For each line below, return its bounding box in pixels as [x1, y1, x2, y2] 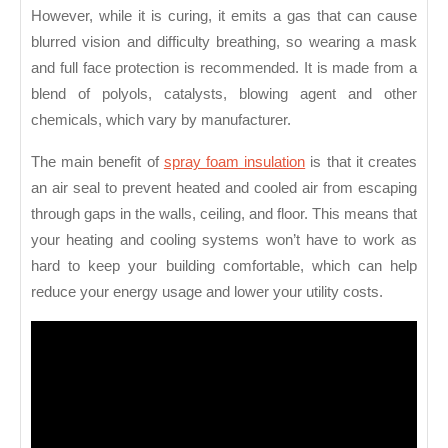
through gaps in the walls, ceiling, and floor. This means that [31, 205, 417, 222]
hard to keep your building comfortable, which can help [31, 257, 417, 274]
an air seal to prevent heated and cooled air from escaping [31, 179, 417, 196]
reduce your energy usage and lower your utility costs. [31, 283, 383, 300]
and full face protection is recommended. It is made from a [31, 59, 417, 76]
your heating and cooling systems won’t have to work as [31, 231, 417, 248]
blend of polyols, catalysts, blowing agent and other [31, 85, 417, 102]
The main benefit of [31, 153, 164, 170]
